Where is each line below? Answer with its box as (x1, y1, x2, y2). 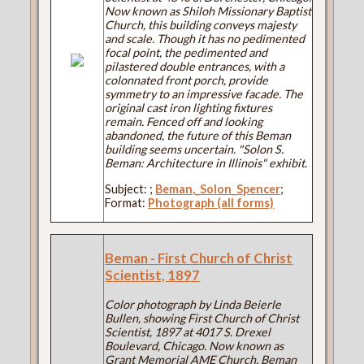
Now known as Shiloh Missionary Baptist (105, 4, 312, 19)
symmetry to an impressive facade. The (105, 87, 304, 102)
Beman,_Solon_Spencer (155, 181, 281, 196)
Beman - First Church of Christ (105, 249, 293, 266)
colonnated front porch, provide (105, 73, 269, 88)
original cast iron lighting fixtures (105, 101, 273, 115)
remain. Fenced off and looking (105, 115, 263, 129)
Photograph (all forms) (148, 195, 275, 210)
